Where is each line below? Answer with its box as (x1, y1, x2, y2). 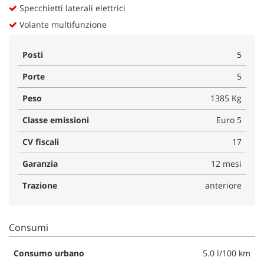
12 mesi (211, 157, 242, 169)
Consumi (9, 220, 48, 234)
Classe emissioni (22, 114, 89, 126)
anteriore (205, 179, 242, 191)
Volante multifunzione (17, 18, 107, 30)
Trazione (22, 179, 57, 191)
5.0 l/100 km (203, 247, 250, 259)
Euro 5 (216, 114, 242, 126)
